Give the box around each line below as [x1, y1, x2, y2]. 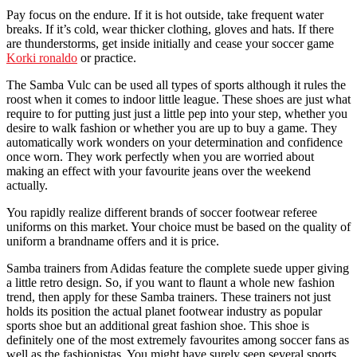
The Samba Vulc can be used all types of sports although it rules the [6, 77, 346, 92]
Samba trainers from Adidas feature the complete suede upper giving [6, 261, 349, 275]
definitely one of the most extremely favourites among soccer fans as [6, 332, 349, 347]
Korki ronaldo [6, 50, 77, 65]
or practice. [77, 50, 136, 65]
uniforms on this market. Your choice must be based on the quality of [6, 219, 351, 233]
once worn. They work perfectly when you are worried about [6, 149, 314, 163]
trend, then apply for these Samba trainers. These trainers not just [6, 289, 331, 304]
